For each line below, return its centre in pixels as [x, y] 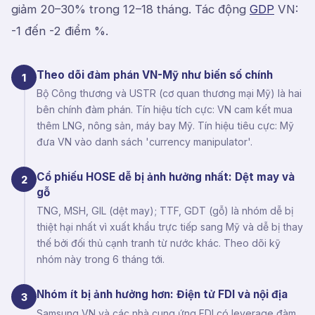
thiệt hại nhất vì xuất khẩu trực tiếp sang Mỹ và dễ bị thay [170, 227]
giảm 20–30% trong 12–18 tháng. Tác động [130, 9]
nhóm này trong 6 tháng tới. [101, 259]
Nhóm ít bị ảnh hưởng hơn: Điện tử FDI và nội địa [162, 295]
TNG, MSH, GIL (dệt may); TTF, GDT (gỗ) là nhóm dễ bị [165, 211]
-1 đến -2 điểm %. [60, 31]
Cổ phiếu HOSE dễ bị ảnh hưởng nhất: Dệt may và [166, 177]
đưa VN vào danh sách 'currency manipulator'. [144, 142]
